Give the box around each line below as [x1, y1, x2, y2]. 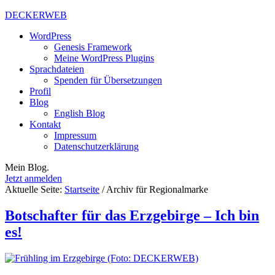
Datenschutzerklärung [54, 141, 139, 152]
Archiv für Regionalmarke [104, 184, 208, 195]
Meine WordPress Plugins [54, 53, 154, 63]
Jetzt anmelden [5, 173, 62, 184]
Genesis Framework [54, 42, 132, 52]
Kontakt [29, 119, 61, 130]
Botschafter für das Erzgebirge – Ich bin [5, 207, 259, 223]
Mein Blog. [5, 162, 49, 172]
